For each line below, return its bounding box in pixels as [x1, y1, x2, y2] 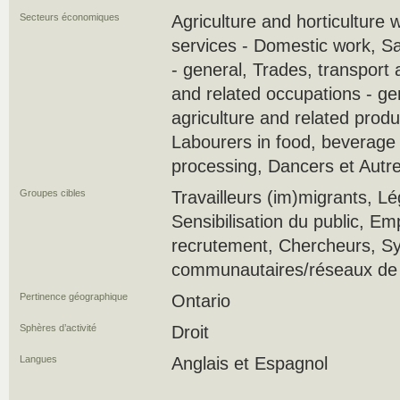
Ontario [171, 291, 230, 311]
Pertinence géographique [20, 291, 128, 302]
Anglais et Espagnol [171, 354, 328, 373]
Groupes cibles [20, 187, 86, 198]
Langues [20, 354, 57, 364]
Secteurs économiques [20, 12, 120, 22]
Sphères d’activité [20, 322, 96, 333]
